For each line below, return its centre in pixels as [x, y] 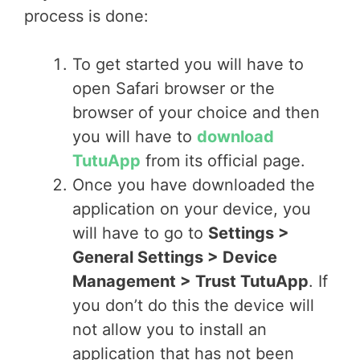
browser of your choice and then [196, 112]
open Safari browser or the [174, 88]
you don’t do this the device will [193, 305]
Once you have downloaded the [194, 185]
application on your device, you [192, 209]
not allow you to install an [170, 329]
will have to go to [140, 233]
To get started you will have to [188, 64]
